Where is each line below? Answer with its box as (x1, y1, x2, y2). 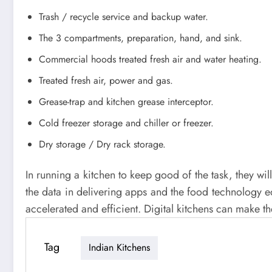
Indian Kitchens (89, 240, 150, 255)
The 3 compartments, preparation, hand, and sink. (39, 30, 242, 45)
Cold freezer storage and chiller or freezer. (39, 115, 214, 130)
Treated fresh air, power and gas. (39, 73, 173, 87)
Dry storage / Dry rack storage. (39, 137, 166, 151)
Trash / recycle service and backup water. (39, 9, 208, 24)
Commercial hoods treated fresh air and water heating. (39, 52, 262, 66)
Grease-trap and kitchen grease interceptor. (39, 94, 214, 109)
